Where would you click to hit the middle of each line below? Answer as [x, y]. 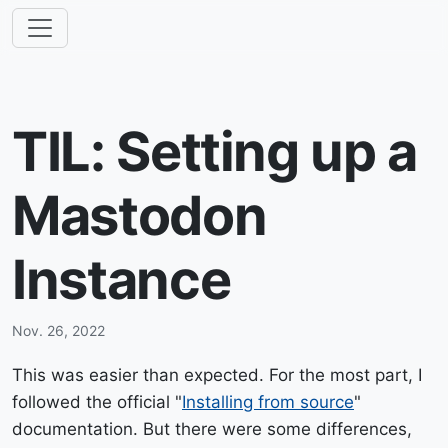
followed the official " [97, 402]
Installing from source [268, 402]
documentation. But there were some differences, [212, 429]
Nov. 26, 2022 [58, 330]
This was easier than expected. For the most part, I [217, 375]
